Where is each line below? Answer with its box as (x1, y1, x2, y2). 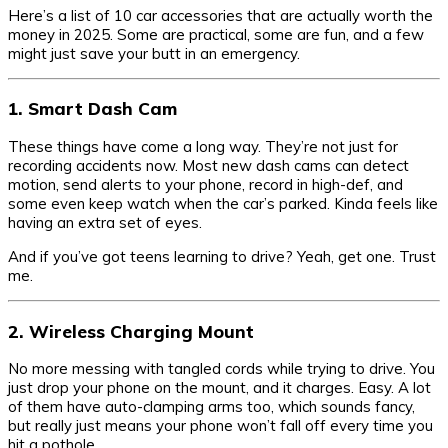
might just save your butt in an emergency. (8, 43, 300, 63)
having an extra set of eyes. (8, 212, 202, 232)
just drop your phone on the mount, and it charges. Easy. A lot (8, 378, 431, 398)
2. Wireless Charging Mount (8, 319, 254, 342)
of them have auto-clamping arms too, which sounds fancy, (8, 397, 415, 417)
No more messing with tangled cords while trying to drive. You (8, 359, 435, 379)
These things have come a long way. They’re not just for (8, 136, 398, 156)
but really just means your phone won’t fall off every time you (8, 416, 433, 436)
